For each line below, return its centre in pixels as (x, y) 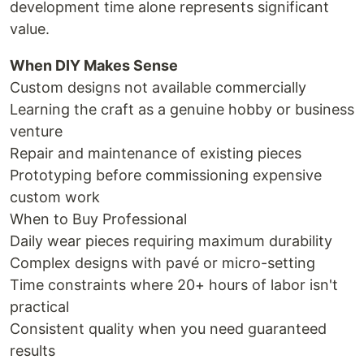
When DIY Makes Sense (94, 65)
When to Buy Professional (98, 219)
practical (39, 307)
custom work (55, 197)
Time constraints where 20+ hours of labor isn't (174, 285)
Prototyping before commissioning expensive (166, 175)
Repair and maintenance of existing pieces (156, 153)
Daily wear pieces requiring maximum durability (171, 241)
